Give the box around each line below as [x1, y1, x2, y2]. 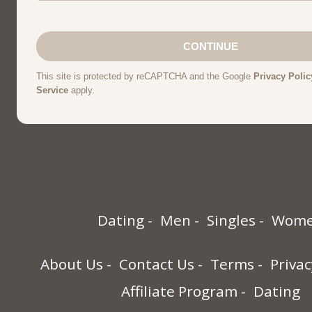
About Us [40, 254, 103, 274]
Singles [206, 210, 256, 231]
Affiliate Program [120, 281, 237, 302]
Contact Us [118, 254, 194, 274]
